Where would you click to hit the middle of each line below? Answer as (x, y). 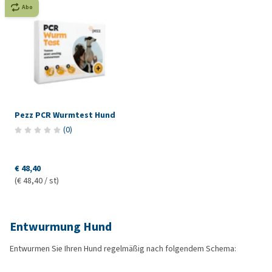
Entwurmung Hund (61, 227)
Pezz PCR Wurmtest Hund (65, 115)
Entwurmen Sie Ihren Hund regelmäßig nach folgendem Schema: (123, 249)
